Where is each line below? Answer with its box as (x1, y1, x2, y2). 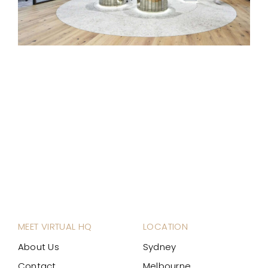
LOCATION (143, 220, 188, 233)
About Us (18, 240, 59, 254)
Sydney (143, 240, 176, 254)
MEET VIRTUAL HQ (18, 220, 92, 233)
